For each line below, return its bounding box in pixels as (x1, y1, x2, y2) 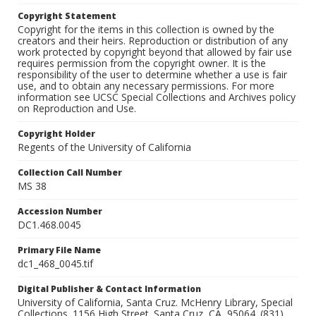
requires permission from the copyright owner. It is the (18, 56, 266, 71)
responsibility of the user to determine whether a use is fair (18, 68, 287, 82)
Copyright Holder (18, 128, 95, 140)
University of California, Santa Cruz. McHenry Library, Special (18, 296, 293, 310)
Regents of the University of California (18, 140, 191, 154)
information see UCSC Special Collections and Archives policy (18, 90, 296, 104)
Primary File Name (18, 244, 101, 257)
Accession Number (18, 205, 102, 218)
